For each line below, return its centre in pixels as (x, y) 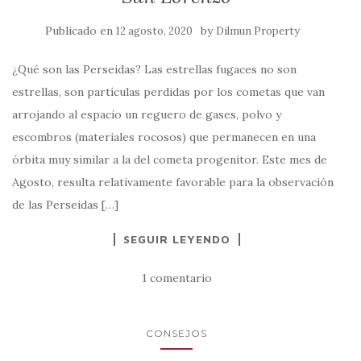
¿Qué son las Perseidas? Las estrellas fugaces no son (154, 70)
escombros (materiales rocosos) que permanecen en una (164, 137)
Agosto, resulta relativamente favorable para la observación (173, 183)
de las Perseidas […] (65, 205)
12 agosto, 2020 (154, 31)
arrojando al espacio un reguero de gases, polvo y (147, 115)
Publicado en (81, 31)
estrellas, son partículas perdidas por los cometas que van (168, 92)
